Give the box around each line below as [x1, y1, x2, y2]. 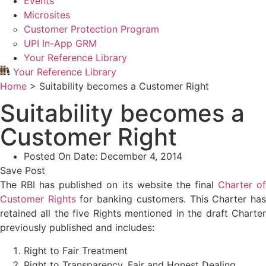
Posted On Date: [24, 150, 97, 163]
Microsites [24, 9, 70, 21]
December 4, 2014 [97, 150, 182, 163]
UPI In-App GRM [24, 37, 97, 49]
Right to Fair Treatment [24, 244, 128, 256]
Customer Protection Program [24, 23, 159, 35]
